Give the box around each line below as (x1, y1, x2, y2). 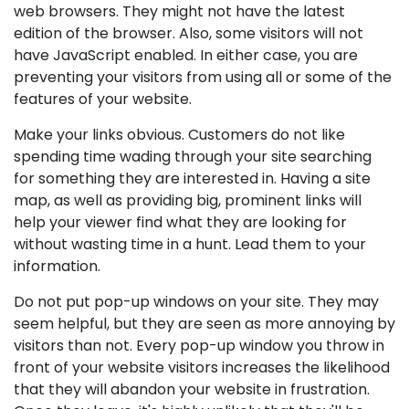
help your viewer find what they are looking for (14, 212, 347, 233)
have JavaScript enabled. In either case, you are (14, 45, 358, 66)
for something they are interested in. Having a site (14, 168, 371, 189)
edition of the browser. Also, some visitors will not (14, 23, 363, 44)
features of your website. (14, 89, 192, 110)
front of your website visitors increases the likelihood (14, 357, 390, 378)
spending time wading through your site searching (14, 146, 372, 167)
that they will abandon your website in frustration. (14, 379, 370, 400)
